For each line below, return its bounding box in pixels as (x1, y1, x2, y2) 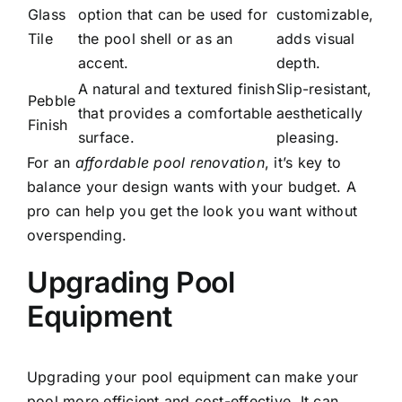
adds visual (276, 29, 355, 48)
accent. (78, 53, 129, 72)
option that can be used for (78, 4, 268, 23)
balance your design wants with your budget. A (27, 177, 356, 196)
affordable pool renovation (74, 153, 265, 171)
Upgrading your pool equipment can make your (27, 367, 359, 386)
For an (27, 153, 75, 171)
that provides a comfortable (78, 103, 273, 122)
